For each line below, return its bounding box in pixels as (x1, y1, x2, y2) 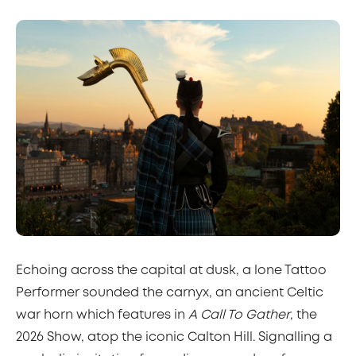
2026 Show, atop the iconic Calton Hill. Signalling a (16, 331, 332, 343)
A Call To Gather (188, 309, 290, 321)
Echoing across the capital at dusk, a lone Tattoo (16, 265, 327, 277)
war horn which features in (16, 309, 188, 321)
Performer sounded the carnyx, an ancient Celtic (16, 287, 323, 299)
